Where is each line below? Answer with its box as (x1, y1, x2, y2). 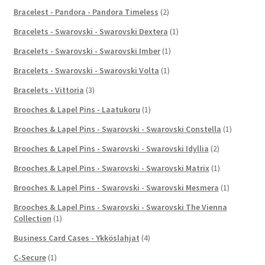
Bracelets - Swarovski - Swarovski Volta (13, 65, 159, 76)
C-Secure (13, 252, 46, 263)
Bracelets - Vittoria (13, 85, 84, 96)
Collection (13, 213, 51, 224)
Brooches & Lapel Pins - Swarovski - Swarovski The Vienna (13, 202, 227, 213)
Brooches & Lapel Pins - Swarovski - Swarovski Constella (13, 124, 221, 135)
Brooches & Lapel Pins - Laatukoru (13, 104, 140, 115)
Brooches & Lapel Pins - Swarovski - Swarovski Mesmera (13, 182, 219, 193)
